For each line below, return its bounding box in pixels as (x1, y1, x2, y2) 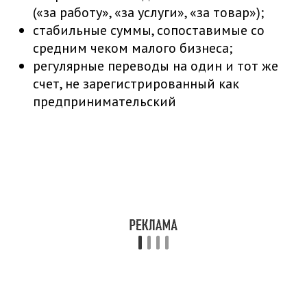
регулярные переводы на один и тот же (33, 56, 278, 75)
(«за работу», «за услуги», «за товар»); (33, 3, 264, 21)
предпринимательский (33, 92, 176, 110)
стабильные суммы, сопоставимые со (33, 21, 265, 39)
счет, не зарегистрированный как (33, 74, 239, 93)
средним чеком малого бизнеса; (33, 38, 232, 57)
